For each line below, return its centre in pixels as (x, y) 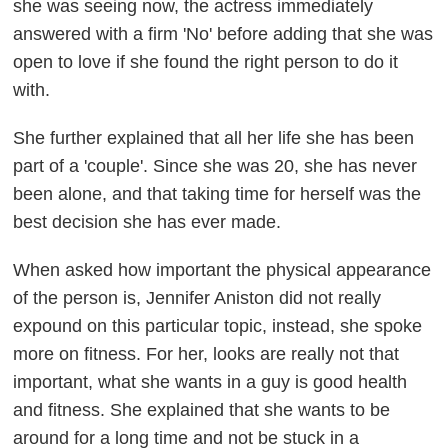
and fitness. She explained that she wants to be (202, 410)
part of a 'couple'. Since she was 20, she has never (215, 166)
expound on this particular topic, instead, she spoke (218, 326)
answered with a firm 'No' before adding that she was (223, 34)
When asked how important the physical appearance (222, 270)
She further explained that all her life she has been (214, 138)
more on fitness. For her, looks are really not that (206, 354)
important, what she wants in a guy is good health (210, 382)
